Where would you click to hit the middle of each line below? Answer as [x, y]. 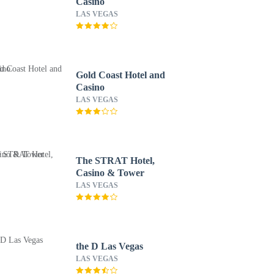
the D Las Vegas [109, 246]
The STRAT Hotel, [115, 161]
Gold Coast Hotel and [120, 75]
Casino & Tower [110, 173]
